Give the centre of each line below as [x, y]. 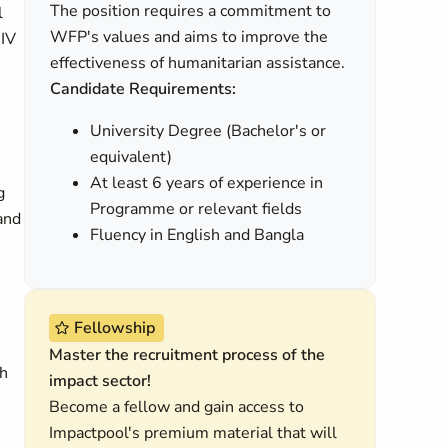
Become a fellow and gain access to [176, 407]
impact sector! [100, 381]
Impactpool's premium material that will [193, 433]
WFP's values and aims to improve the [189, 37]
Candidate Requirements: [143, 89]
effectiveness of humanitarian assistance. [198, 63]
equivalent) [131, 157]
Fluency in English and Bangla [197, 235]
